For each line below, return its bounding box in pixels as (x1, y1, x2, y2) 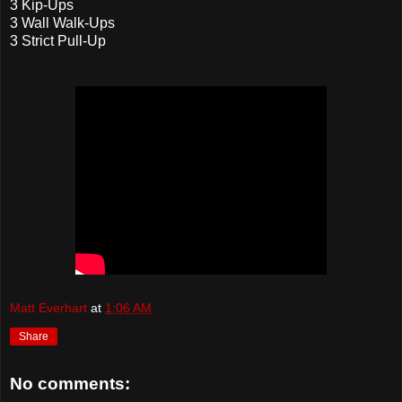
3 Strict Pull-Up (10, 32, 106, 48)
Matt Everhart (10, 301, 87, 316)
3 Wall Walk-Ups (10, 14, 115, 31)
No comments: (10, 373, 130, 393)
